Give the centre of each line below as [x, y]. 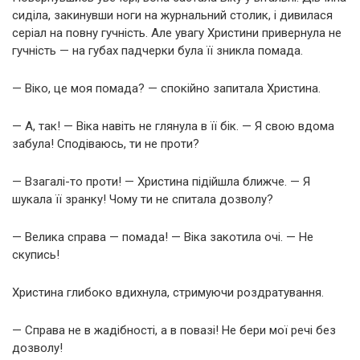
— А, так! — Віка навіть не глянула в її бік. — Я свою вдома [173, 126]
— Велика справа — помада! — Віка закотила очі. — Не [163, 237]
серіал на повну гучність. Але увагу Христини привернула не [177, 33]
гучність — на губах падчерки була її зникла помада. [157, 50]
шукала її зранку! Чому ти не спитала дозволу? [143, 199]
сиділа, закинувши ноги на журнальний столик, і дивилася [172, 15]
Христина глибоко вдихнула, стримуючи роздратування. [168, 292]
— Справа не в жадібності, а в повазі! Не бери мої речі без [174, 330]
